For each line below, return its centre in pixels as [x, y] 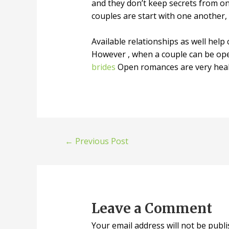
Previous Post [101, 141]
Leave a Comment [152, 208]
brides [103, 67]
